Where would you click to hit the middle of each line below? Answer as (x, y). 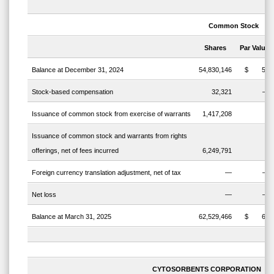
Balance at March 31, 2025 (71, 217)
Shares (215, 48)
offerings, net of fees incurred (75, 151)
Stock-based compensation (72, 92)
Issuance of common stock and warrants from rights (109, 136)
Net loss (44, 195)
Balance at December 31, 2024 (77, 70)
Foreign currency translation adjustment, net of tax (106, 173)
